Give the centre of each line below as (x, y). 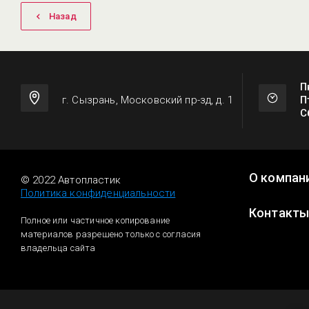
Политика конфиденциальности (98, 193)
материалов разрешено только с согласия (111, 234)
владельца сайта (58, 248)
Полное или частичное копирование (96, 220)
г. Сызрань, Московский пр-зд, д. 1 (148, 100)
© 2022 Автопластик (71, 180)
